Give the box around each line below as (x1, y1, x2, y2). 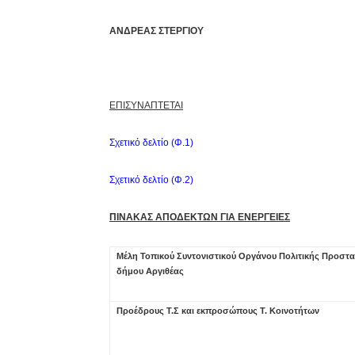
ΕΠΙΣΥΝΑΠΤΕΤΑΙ (109, 100, 183, 111)
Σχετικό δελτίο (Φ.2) (109, 174, 193, 185)
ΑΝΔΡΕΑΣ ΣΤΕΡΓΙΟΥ (109, 25, 204, 36)
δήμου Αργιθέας (116, 266, 184, 276)
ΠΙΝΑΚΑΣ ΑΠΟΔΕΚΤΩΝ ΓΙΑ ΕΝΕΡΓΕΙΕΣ (109, 212, 290, 223)
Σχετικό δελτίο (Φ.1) (109, 137, 193, 148)
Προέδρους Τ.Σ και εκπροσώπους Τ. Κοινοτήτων (116, 306, 319, 315)
